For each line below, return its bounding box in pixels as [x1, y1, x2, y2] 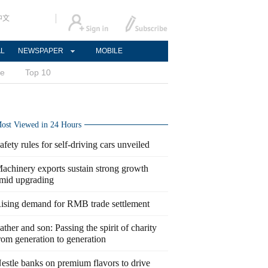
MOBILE [95, 47, 123, 55]
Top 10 [25, 68, 51, 77]
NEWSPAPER [18, 47, 63, 55]
